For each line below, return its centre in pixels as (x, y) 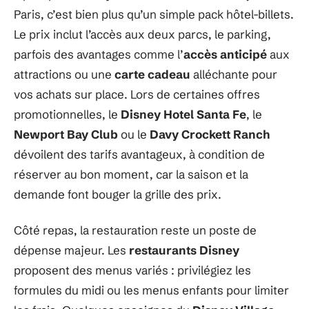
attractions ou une (64, 74)
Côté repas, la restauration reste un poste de (135, 230)
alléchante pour (234, 74)
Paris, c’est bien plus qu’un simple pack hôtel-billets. (154, 14)
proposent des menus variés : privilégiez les (132, 270)
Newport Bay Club (66, 134)
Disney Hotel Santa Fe (183, 114)
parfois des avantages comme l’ (99, 54)
